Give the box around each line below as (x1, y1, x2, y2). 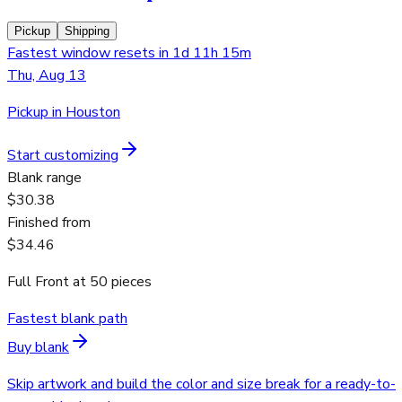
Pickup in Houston (7, 102, 120, 123)
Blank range (7, 168, 82, 188)
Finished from (7, 213, 91, 233)
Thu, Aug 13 (7, 66, 86, 86)
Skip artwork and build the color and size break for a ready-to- (7, 374, 396, 395)
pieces (108, 272, 152, 293)
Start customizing (7, 145, 118, 166)
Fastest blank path (7, 309, 127, 329)
